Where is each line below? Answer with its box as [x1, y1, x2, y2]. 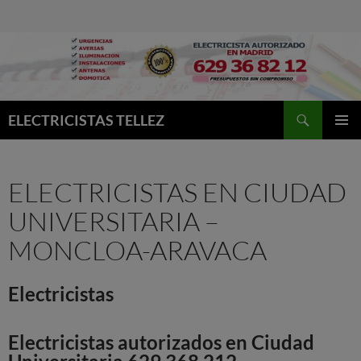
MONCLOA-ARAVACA [8, 234, 267, 268]
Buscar [3, 102, 41, 118]
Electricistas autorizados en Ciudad [8, 330, 314, 355]
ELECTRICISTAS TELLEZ [8, 111, 164, 130]
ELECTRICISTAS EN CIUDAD [8, 176, 346, 210]
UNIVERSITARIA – [8, 205, 219, 239]
